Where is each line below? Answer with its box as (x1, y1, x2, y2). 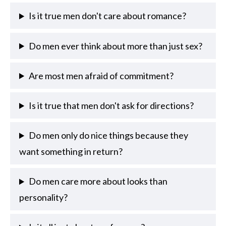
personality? (19, 192, 68, 203)
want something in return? (19, 146, 123, 157)
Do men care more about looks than (29, 176, 168, 187)
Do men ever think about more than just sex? (29, 40, 203, 51)
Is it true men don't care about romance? (29, 10, 187, 22)
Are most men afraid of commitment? (29, 70, 174, 81)
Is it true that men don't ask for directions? (29, 99, 194, 111)
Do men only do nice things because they (29, 130, 189, 141)
